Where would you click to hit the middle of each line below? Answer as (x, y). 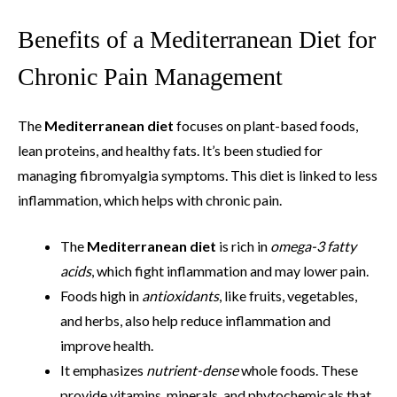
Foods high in (101, 296)
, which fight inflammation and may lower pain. (230, 271)
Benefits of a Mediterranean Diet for (197, 40)
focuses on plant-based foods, (266, 126)
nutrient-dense (192, 370)
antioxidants (180, 296)
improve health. (107, 346)
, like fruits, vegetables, (288, 296)
